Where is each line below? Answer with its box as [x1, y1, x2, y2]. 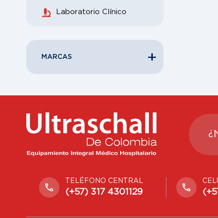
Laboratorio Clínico [56, 8, 127, 16]
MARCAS [41, 54, 72, 60]
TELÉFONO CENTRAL [65, 178, 143, 184]
